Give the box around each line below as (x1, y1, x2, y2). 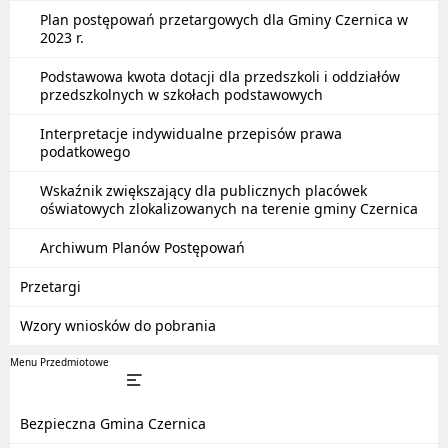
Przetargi (20, 277, 81, 296)
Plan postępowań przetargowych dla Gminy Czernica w (40, 10, 408, 29)
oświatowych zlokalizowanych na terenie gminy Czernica (40, 199, 418, 218)
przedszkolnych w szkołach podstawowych (40, 85, 323, 104)
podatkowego (40, 142, 130, 161)
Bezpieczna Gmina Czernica (20, 414, 206, 433)
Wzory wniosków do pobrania (20, 316, 216, 335)
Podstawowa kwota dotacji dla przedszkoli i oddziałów (40, 67, 400, 86)
